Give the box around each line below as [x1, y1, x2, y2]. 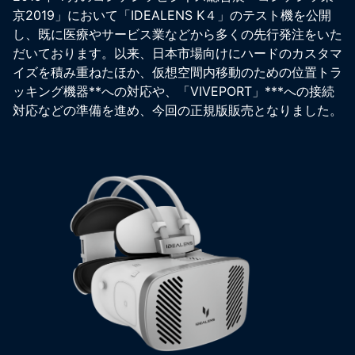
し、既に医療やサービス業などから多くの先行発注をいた [13, 26, 342, 43]
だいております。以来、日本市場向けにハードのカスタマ [13, 45, 342, 62]
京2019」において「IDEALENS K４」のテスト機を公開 [13, 7, 331, 24]
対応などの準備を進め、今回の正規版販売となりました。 [13, 102, 342, 119]
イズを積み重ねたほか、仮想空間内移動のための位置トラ [13, 64, 342, 81]
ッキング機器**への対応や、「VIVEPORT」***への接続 [13, 83, 334, 100]
